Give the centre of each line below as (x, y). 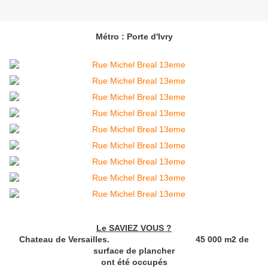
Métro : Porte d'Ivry (134, 37)
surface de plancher (134, 251)
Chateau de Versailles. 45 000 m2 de (134, 240)
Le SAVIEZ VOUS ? (134, 228)
